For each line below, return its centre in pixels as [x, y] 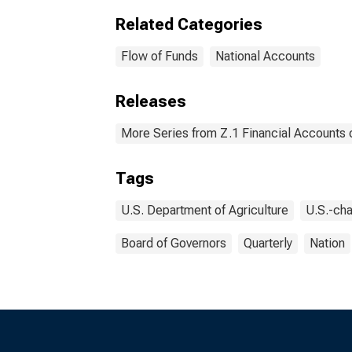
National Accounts [265, 56]
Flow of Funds [159, 56]
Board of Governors [174, 243]
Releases [151, 101]
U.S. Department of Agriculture [205, 210]
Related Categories [189, 24]
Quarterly [268, 243]
